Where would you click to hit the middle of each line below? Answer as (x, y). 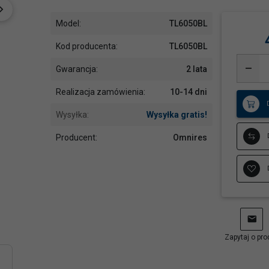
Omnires (190, 137)
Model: (68, 23)
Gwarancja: (77, 69)
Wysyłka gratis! (177, 114)
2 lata (197, 69)
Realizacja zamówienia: (100, 92)
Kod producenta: (86, 46)
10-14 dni (189, 92)
